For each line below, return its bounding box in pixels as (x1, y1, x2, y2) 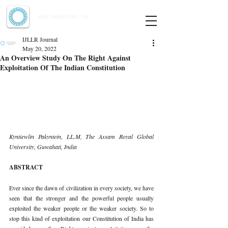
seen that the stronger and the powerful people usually (9, 193, 154, 202)
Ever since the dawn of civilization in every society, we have (9, 183, 154, 192)
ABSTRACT (9, 162, 44, 172)
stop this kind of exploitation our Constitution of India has (9, 214, 154, 222)
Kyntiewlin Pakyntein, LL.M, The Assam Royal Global (9, 132, 154, 140)
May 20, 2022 (22, 44, 56, 52)
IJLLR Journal (22, 35, 58, 43)
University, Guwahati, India (9, 142, 78, 151)
